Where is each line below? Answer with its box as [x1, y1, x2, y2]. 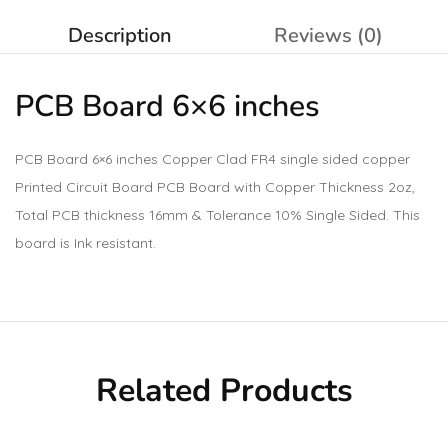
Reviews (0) [274, 22, 383, 49]
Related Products [95, 369, 353, 412]
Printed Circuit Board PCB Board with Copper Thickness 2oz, [15, 178, 415, 196]
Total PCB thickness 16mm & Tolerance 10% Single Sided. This [15, 206, 420, 224]
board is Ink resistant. [15, 234, 156, 252]
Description [67, 22, 172, 49]
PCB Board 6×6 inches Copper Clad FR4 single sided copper [15, 150, 410, 168]
